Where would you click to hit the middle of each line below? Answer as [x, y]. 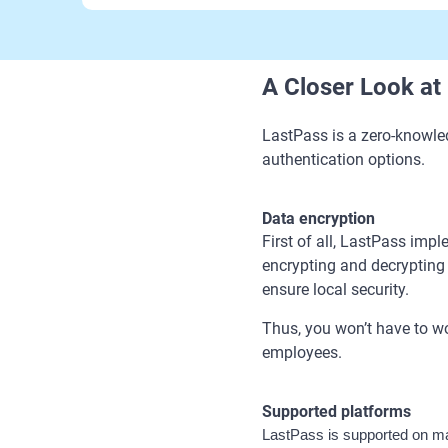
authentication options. [343, 159]
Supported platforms [338, 411]
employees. [302, 352]
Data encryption [318, 218]
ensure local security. [335, 289]
